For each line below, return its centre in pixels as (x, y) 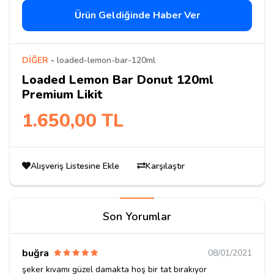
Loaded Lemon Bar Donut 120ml (118, 80)
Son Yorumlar (137, 216)
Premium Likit (62, 94)
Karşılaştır (165, 166)
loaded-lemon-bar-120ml (106, 60)
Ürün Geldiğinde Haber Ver (137, 15)
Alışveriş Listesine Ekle (76, 166)
